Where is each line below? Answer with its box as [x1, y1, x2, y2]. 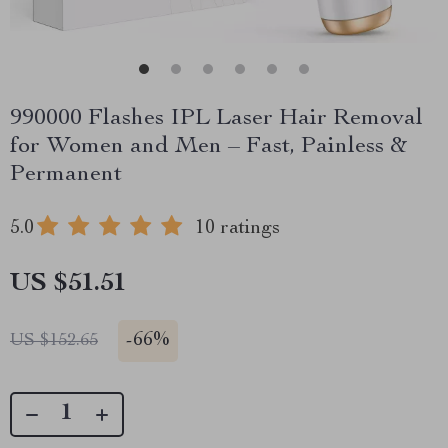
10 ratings [195, 219, 280, 239]
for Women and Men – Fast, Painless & [10, 135, 407, 159]
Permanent [10, 163, 122, 187]
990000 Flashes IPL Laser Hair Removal [10, 107, 423, 131]
